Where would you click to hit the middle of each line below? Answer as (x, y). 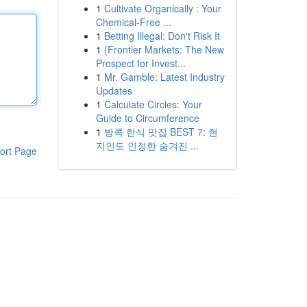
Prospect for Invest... (140, 63)
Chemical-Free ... (133, 22)
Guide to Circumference (147, 118)
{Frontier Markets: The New (164, 49)
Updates (114, 90)
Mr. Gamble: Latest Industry (164, 77)
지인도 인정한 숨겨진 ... (147, 145)
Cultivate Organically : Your (162, 8)
